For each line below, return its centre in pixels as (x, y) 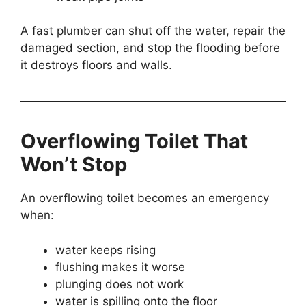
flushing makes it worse (120, 267)
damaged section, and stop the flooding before (150, 48)
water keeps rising (106, 250)
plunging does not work (120, 284)
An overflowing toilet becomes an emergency (145, 198)
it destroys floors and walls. (96, 65)
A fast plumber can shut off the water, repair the (153, 31)
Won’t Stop (74, 165)
